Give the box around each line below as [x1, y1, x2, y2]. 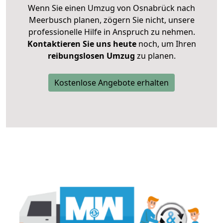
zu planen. [134, 50, 176, 62]
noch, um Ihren [136, 38, 196, 50]
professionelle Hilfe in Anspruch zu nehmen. [28, 26, 195, 38]
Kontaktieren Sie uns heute [27, 38, 136, 50]
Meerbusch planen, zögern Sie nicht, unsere [28, 14, 195, 26]
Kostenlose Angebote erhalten [54, 77, 169, 89]
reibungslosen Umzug [47, 50, 135, 62]
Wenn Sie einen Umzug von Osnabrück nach [28, 2, 195, 14]
